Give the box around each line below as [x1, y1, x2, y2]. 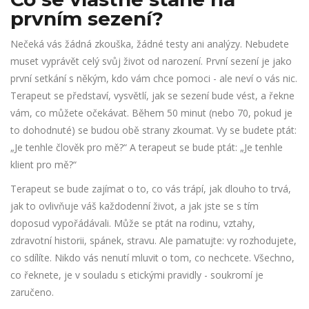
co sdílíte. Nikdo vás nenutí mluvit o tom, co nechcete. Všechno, [10, 251, 295, 265]
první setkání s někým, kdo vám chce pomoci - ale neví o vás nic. [10, 72, 297, 86]
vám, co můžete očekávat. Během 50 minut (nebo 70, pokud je [10, 106, 292, 120]
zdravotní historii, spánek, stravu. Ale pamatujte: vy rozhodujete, [10, 234, 297, 248]
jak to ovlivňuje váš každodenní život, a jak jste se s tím [10, 199, 259, 213]
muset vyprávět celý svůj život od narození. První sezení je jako [10, 54, 292, 68]
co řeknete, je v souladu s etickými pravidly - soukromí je [10, 268, 263, 282]
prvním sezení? [10, 7, 163, 31]
